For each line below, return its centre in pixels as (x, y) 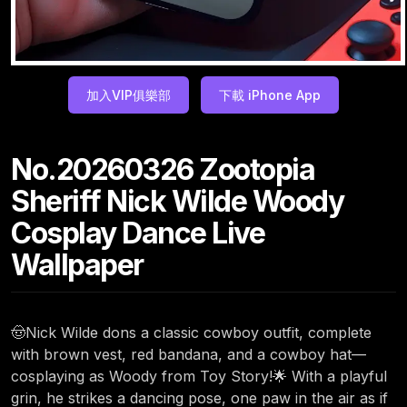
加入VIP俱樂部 (129, 95)
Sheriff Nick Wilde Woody (177, 202)
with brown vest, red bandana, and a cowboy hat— (189, 355)
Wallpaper (77, 265)
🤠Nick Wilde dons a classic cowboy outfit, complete (191, 333)
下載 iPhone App (270, 95)
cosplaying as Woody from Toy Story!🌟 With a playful (199, 377)
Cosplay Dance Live (138, 233)
